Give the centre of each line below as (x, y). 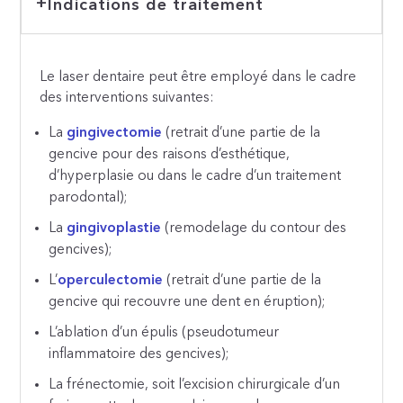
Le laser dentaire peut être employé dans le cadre (198, 77)
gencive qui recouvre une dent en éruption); (187, 303)
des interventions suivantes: (127, 98)
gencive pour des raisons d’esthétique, (170, 155)
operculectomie (111, 281)
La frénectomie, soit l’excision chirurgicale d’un (195, 385)
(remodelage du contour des (256, 229)
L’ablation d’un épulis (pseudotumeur (164, 333)
